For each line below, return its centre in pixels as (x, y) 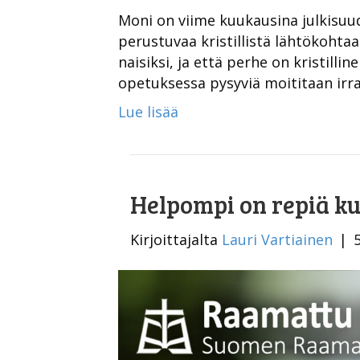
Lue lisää (148, 111)
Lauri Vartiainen (277, 239)
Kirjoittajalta (176, 239)
